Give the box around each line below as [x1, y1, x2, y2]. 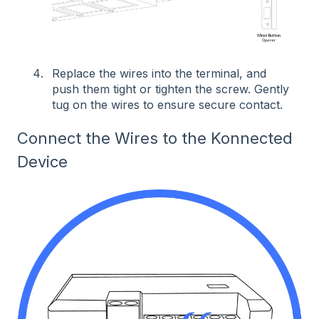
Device [17, 152, 68, 171]
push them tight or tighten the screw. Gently [52, 82, 289, 96]
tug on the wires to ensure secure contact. [52, 98, 283, 112]
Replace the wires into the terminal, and [52, 66, 266, 80]
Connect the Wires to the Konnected [17, 129, 293, 147]
